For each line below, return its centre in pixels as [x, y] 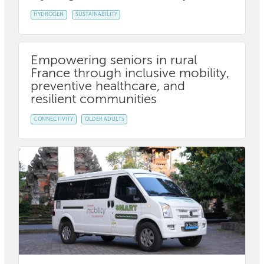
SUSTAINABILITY [96, 14]
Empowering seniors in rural [114, 60]
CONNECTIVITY [54, 119]
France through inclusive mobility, [130, 73]
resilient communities [94, 99]
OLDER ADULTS [104, 119]
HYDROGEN [49, 14]
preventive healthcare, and [108, 86]
